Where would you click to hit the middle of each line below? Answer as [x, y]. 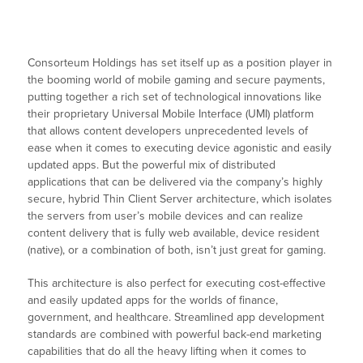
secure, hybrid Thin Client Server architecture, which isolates [180, 199]
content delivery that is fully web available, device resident [174, 233]
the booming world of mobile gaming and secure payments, [177, 80]
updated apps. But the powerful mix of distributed [152, 165]
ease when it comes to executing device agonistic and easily [180, 148]
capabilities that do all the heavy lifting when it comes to [167, 352]
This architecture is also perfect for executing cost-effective [177, 284]
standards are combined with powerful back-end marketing [175, 335]
